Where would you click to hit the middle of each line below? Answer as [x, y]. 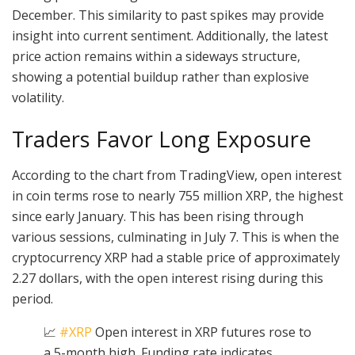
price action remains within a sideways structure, [156, 56]
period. [32, 299]
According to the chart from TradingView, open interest [177, 176]
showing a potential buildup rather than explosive [160, 76]
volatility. [38, 97]
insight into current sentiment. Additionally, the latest [170, 35]
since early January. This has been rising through [158, 217]
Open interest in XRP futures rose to [202, 332]
